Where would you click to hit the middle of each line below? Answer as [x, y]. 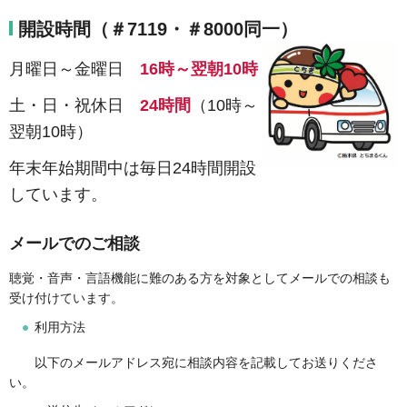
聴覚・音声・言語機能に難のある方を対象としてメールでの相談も [200, 278]
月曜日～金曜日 [74, 69]
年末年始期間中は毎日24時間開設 [133, 168]
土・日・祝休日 [74, 105]
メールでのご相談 [74, 243]
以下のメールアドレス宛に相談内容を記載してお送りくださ [194, 362]
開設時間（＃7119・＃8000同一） [158, 29]
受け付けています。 [66, 298]
